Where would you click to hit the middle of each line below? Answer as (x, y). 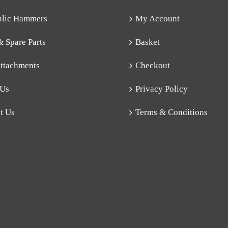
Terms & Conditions (172, 112)
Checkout (153, 66)
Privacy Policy (162, 89)
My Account (158, 19)
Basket (148, 42)
